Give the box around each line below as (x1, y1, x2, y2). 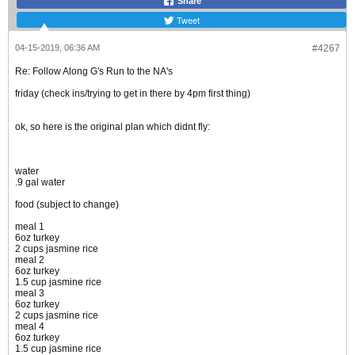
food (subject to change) (15, 199, 119, 211)
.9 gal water (15, 177, 65, 189)
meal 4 (15, 321, 44, 333)
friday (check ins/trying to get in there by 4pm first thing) (15, 88, 250, 100)
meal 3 (15, 288, 44, 300)
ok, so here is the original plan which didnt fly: (15, 121, 210, 133)
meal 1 (15, 221, 44, 233)
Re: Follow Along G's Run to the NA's (15, 66, 173, 78)
